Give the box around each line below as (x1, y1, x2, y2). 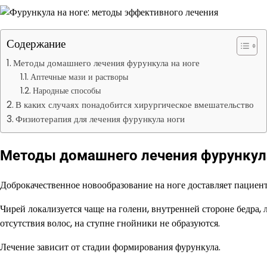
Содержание (7, 36, 66, 52)
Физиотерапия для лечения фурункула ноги (15, 113, 185, 125)
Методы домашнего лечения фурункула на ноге (13, 57, 200, 69)
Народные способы (32, 85, 101, 97)
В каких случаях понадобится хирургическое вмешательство (15, 98, 254, 111)
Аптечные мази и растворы (30, 71, 128, 83)
